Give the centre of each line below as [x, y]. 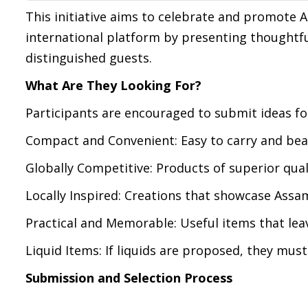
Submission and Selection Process [129, 278]
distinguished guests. [89, 58]
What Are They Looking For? [113, 85]
